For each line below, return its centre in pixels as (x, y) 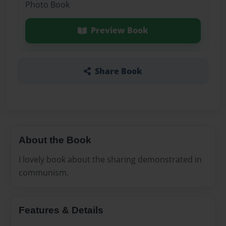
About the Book (55, 140)
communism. (44, 172)
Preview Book (119, 31)
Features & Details (61, 210)
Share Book (118, 71)
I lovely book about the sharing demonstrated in (110, 159)
